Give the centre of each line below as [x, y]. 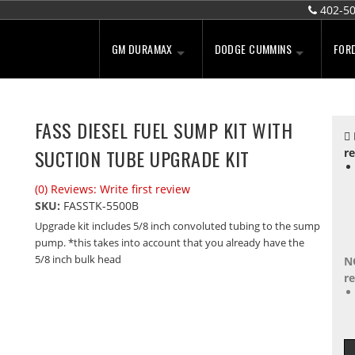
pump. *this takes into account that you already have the [169, 242]
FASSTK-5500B [101, 206]
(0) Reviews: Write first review [112, 189]
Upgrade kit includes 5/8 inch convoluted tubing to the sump [177, 226]
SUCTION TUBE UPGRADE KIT [142, 158]
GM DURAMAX [142, 49]
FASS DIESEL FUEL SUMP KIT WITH [164, 130]
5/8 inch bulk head [78, 259]
